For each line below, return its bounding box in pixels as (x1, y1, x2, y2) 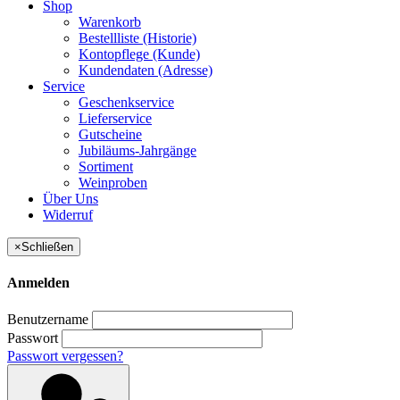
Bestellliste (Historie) (79, 30, 196, 46)
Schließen (21, 240, 73, 254)
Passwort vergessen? (7, 347, 123, 363)
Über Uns (43, 191, 98, 207)
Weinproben (79, 175, 147, 191)
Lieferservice (79, 111, 152, 127)
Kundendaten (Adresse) (79, 62, 212, 79)
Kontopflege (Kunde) (79, 46, 200, 62)
